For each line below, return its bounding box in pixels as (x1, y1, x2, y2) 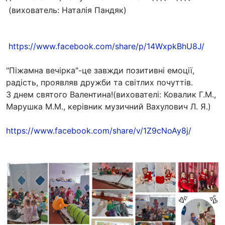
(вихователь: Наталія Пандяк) (6, 5, 129, 15)
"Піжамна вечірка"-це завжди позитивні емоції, (6, 65, 194, 75)
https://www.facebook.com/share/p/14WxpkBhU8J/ (9, 41, 204, 51)
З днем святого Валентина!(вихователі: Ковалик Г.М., (6, 89, 216, 99)
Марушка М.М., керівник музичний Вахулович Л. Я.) (6, 101, 211, 111)
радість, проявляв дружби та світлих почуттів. (6, 77, 193, 87)
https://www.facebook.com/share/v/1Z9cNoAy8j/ (6, 125, 191, 136)
